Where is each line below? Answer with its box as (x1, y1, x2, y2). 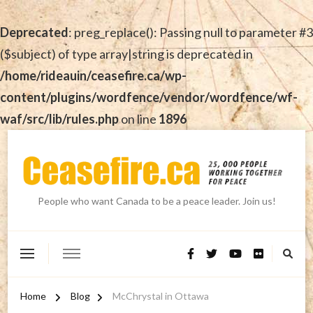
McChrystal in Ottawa (112, 290, 209, 303)
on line (119, 111, 159, 126)
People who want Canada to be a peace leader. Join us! (37, 194, 276, 207)
